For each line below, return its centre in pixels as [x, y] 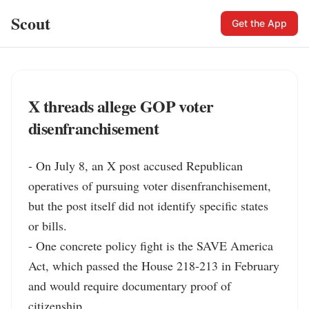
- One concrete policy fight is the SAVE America [151, 246]
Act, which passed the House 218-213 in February [154, 266]
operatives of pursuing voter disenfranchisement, [150, 186]
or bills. [48, 226]
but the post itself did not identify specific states [148, 206]
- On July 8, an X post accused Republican [136, 166]
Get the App [259, 23]
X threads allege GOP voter [121, 106]
